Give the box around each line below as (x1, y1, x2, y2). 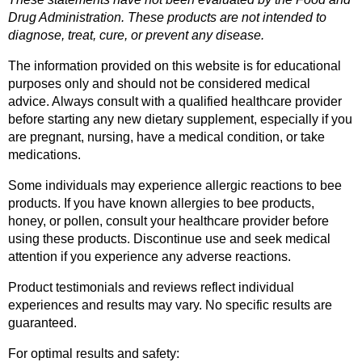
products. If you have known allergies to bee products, (8, 196, 314, 211)
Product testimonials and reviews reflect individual (8, 280, 294, 295)
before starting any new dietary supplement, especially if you (8, 112, 352, 127)
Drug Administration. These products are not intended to (8, 11, 326, 25)
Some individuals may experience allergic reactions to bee (8, 179, 342, 193)
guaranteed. (8, 316, 77, 330)
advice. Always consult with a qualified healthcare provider (8, 95, 342, 109)
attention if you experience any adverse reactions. (8, 250, 291, 264)
